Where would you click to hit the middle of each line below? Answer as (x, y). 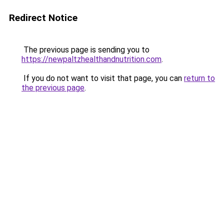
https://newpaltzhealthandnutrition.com (91, 59)
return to (199, 78)
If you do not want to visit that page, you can (103, 78)
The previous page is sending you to (85, 50)
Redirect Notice (43, 18)
